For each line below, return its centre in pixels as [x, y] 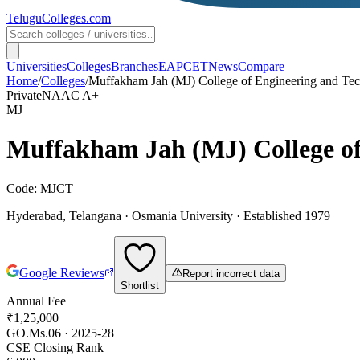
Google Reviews [62, 272]
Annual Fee [36, 301]
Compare [261, 66]
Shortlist [140, 285]
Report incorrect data [231, 273]
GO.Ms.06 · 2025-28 [60, 333]
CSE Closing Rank [55, 347]
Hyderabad [35, 215]
